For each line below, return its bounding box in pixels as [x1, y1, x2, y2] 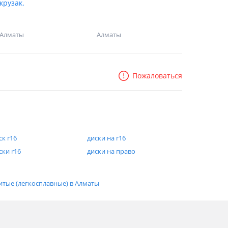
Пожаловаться [132, 71, 182, 80]
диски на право [87, 147, 135, 156]
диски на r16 [87, 133, 126, 142]
